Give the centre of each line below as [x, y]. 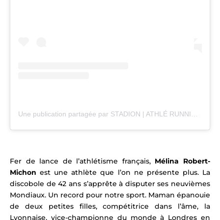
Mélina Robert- [183, 161]
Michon [25, 173]
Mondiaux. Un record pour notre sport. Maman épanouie [110, 195]
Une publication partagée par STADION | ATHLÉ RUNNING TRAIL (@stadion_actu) [194, 114]
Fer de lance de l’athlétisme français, [82, 161]
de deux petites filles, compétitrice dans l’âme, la [110, 206]
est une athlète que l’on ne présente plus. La [125, 173]
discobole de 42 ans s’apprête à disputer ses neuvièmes [110, 184]
